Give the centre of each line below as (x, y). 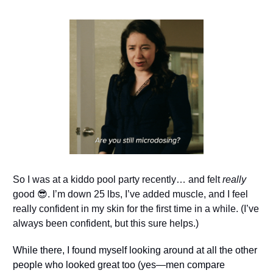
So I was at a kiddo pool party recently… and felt (117, 179)
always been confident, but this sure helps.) (105, 223)
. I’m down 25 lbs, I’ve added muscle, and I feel (147, 194)
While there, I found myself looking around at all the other (135, 250)
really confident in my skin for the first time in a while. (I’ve (136, 208)
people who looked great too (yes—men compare (119, 264)
